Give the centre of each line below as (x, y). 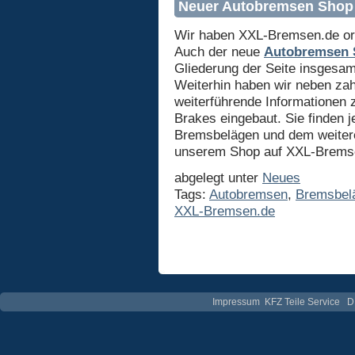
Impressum (237, 302)
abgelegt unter (218, 177)
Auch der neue (219, 51)
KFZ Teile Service (303, 302)
